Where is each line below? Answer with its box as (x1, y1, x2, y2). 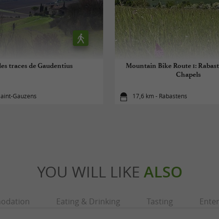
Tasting (146, 196, 173, 207)
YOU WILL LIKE (37, 161, 144, 182)
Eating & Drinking (56, 196, 120, 207)
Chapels (176, 70, 201, 79)
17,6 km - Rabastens (132, 92, 188, 101)
